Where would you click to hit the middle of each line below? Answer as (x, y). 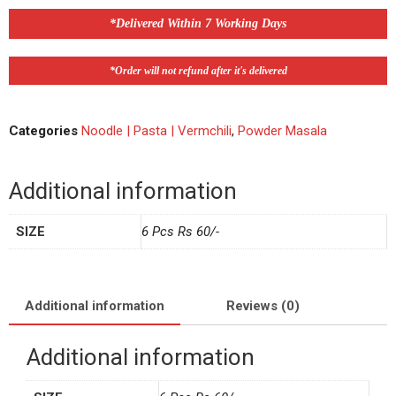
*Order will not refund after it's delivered (198, 71)
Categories (43, 131)
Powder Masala (282, 131)
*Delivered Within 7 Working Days (198, 24)
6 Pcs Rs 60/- (180, 232)
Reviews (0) (263, 305)
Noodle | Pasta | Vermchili (156, 131)
